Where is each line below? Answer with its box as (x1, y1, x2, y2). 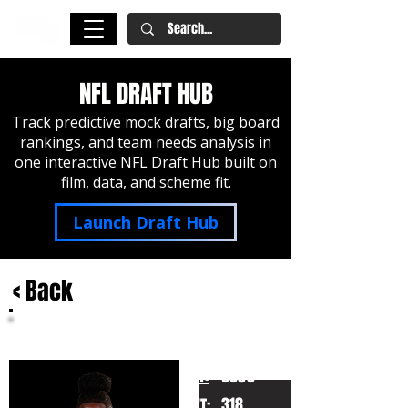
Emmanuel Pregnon (19, 316, 136, 339)
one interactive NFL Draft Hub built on (15, 152, 277, 172)
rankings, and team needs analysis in (20, 132, 271, 152)
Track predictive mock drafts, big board (12, 112, 280, 132)
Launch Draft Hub (73, 211, 219, 233)
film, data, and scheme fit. (60, 172, 231, 192)
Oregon (19, 343, 63, 360)
